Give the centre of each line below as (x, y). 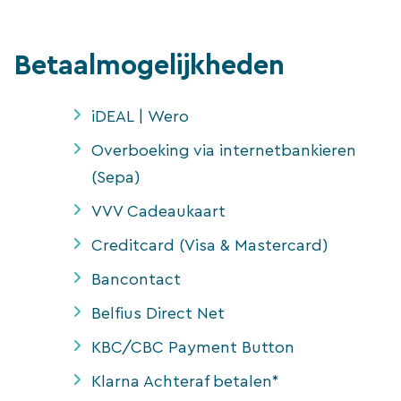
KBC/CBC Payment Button (193, 347)
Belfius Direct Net (158, 313)
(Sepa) (116, 177)
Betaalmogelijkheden (149, 65)
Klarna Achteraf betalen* (185, 381)
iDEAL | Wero (140, 116)
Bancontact (136, 279)
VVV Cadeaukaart (158, 211)
